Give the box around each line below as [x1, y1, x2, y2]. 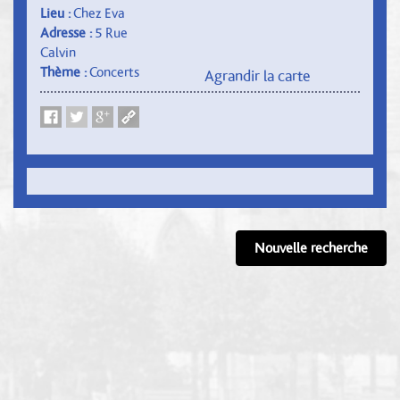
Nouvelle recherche [254, 240, 368, 255]
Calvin [40, 45, 76, 60]
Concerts [89, 64, 139, 79]
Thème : [40, 64, 89, 79]
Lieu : [40, 5, 73, 21]
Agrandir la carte [204, 68, 311, 85]
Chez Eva [73, 5, 125, 21]
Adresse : [40, 25, 95, 40]
